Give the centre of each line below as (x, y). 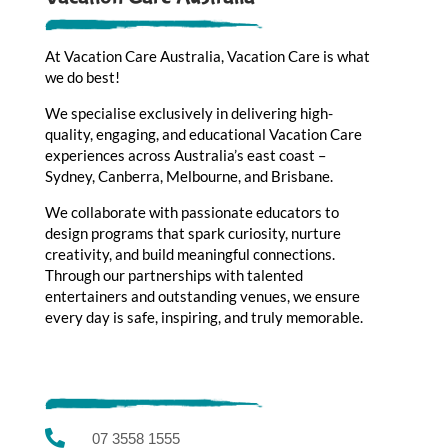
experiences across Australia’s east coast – (185, 154)
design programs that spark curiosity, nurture (192, 232)
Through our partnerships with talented (173, 274)
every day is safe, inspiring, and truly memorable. (203, 316)
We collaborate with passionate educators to (191, 211)
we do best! (82, 76)
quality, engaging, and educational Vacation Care (203, 133)
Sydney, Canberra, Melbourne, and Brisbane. (188, 175)
